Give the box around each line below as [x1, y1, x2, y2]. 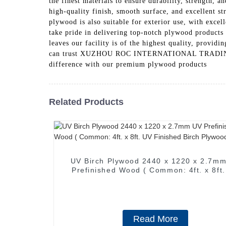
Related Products [49, 96, 124, 107]
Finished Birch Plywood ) [106, 175, 204, 183]
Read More [133, 213, 178, 224]
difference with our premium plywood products [49, 60, 207, 68]
